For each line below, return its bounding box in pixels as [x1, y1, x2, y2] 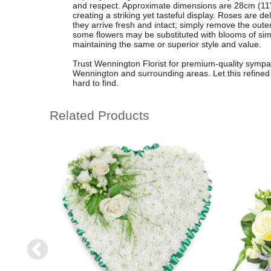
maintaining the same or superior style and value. [72, 39, 261, 49]
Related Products [50, 108, 149, 123]
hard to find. [72, 77, 119, 88]
